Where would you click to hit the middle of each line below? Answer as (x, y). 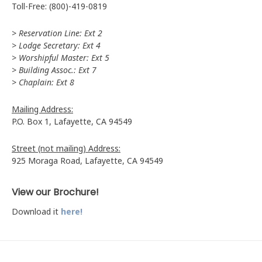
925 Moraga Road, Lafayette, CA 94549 (87, 161)
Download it (36, 211)
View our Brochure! (55, 192)
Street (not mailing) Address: (66, 148)
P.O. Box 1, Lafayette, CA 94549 (72, 121)
